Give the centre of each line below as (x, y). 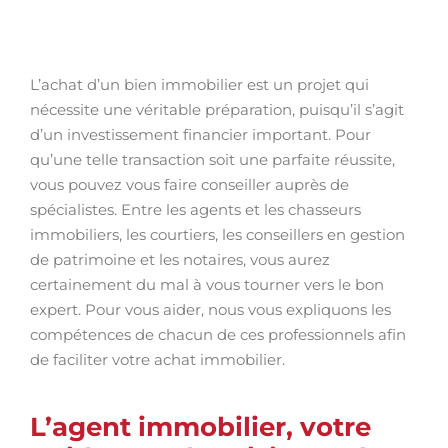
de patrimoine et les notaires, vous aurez (180, 259)
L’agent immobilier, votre (200, 427)
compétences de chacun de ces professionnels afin (218, 334)
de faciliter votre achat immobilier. (157, 359)
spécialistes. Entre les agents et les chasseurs (195, 209)
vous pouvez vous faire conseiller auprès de (189, 184)
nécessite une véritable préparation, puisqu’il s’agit (217, 109)
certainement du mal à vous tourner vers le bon (207, 284)
